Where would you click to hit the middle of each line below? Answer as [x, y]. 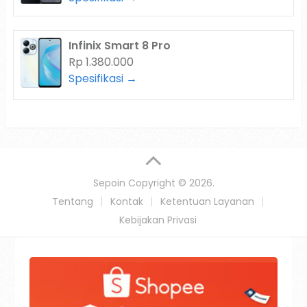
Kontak [127, 202]
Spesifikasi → [102, 78]
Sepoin [109, 183]
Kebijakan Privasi [158, 220]
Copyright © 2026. [170, 183]
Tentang [73, 202]
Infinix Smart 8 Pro [119, 45]
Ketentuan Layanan [207, 202]
